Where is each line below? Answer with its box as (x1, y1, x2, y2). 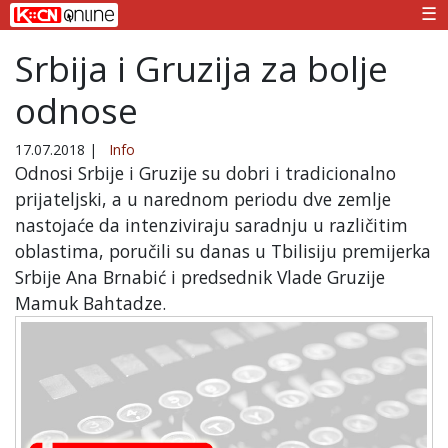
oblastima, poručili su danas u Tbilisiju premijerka (15, 238, 431, 263)
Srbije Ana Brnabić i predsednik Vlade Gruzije (15, 264, 385, 289)
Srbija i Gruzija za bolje (15, 44, 388, 92)
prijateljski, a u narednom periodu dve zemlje (15, 186, 391, 211)
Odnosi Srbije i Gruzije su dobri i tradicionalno (15, 160, 396, 185)
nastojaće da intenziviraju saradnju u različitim (15, 212, 408, 237)
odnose (15, 86, 138, 134)
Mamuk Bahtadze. (15, 290, 166, 315)
